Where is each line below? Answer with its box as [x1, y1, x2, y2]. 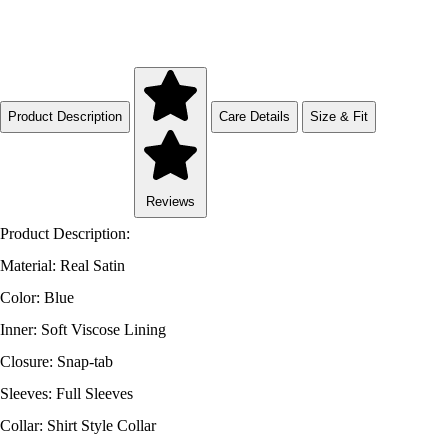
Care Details [219, 108, 290, 124]
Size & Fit [310, 108, 368, 124]
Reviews [146, 194, 195, 210]
